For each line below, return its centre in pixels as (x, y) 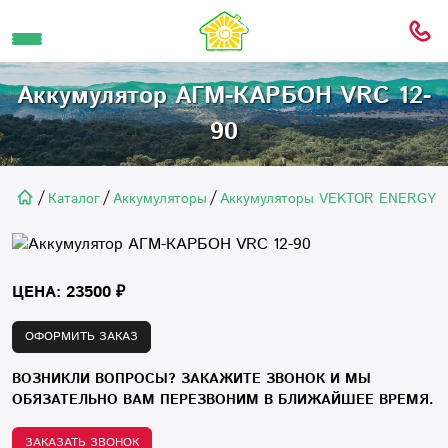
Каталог (74, 199)
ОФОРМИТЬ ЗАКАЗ (81, 336)
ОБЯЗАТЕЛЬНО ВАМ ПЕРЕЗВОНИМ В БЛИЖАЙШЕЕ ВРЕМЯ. (223, 400)
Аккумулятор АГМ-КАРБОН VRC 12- (224, 96)
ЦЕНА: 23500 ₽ (68, 292)
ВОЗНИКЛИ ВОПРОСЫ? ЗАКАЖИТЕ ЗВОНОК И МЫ (191, 379)
